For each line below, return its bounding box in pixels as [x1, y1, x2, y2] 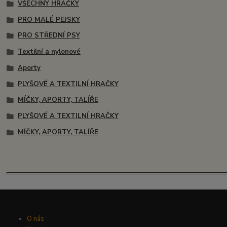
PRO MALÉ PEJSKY [17, 15, 80, 24]
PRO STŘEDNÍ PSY [17, 31, 80, 41]
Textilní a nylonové [17, 47, 81, 57]
